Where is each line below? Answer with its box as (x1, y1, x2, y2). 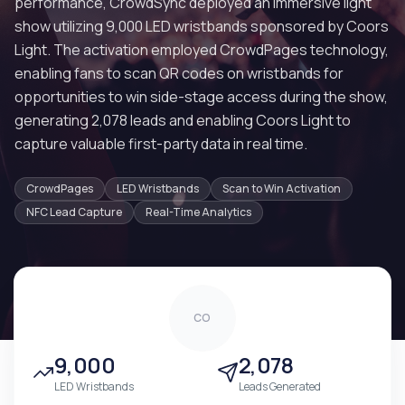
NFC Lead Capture (26, 204, 122, 220)
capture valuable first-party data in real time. (14, 134, 307, 154)
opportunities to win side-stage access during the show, (14, 87, 388, 107)
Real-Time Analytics (146, 204, 251, 220)
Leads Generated (239, 379, 321, 394)
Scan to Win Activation (222, 181, 341, 196)
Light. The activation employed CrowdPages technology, (14, 40, 389, 60)
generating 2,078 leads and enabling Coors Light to (14, 110, 351, 130)
